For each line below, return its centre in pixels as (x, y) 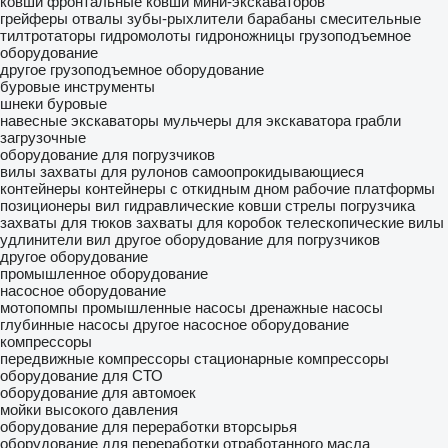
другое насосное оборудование (241, 324)
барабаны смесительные (334, 18)
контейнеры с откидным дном (187, 188)
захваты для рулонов (114, 171)
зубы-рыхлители (185, 18)
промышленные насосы (164, 307)
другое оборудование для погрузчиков (247, 239)
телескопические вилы (365, 222)
